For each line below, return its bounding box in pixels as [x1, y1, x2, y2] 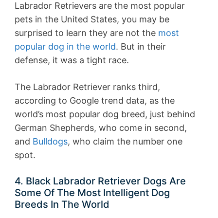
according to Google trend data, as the [15, 95, 175, 106]
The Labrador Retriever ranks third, [15, 81, 160, 92]
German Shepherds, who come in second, [15, 122, 187, 133]
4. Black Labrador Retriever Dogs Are [15, 175, 186, 187]
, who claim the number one [68, 136, 182, 146]
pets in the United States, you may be [15, 14, 169, 24]
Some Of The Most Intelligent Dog [15, 186, 170, 199]
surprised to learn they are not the [15, 27, 158, 38]
